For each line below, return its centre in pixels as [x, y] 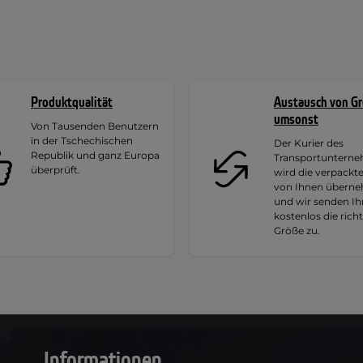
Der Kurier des [309, 143]
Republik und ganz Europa [95, 155]
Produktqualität [72, 102]
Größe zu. [297, 230]
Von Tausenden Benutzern [95, 126]
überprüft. [56, 169]
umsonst [296, 119]
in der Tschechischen [82, 140]
